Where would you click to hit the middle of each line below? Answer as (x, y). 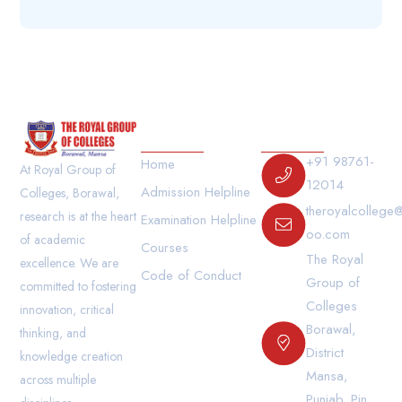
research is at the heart (79, 216)
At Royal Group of (68, 169)
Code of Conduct (191, 275)
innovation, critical (67, 309)
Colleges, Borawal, (70, 192)
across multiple (58, 379)
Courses (164, 248)
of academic (53, 239)
